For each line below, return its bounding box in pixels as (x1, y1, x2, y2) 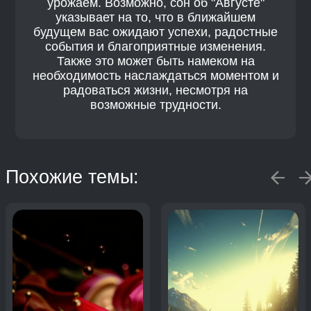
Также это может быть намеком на (56, 54, 255, 69)
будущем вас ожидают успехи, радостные (33, 25, 278, 40)
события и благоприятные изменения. (45, 40, 266, 54)
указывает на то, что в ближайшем (56, 10, 255, 25)
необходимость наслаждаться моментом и (32, 69, 279, 83)
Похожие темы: (6, 167, 139, 188)
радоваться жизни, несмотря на (63, 83, 248, 98)
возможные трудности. (90, 98, 221, 112)
